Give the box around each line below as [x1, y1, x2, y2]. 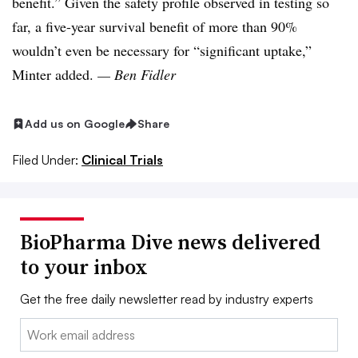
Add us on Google [25, 117, 125, 131]
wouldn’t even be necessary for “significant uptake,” [12, 41, 312, 61]
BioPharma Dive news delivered [20, 228, 320, 257]
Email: [20, 320, 53, 336]
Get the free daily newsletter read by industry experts [20, 291, 313, 308]
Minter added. [12, 65, 97, 85]
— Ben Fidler [97, 65, 176, 85]
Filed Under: [12, 152, 78, 169]
